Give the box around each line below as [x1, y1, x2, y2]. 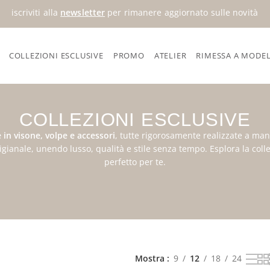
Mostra [135, 252, 167, 264]
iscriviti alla [11, 7, 61, 18]
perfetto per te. [104, 155, 166, 168]
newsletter [60, 7, 105, 18]
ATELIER [154, 50, 187, 61]
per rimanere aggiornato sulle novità [105, 7, 258, 18]
